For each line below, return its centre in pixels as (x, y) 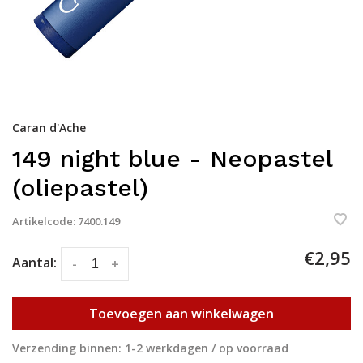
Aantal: (34, 263)
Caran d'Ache (49, 128)
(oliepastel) (80, 188)
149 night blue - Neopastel (172, 159)
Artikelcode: (44, 222)
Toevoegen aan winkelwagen (181, 313)
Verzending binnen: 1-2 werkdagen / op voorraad (150, 348)
